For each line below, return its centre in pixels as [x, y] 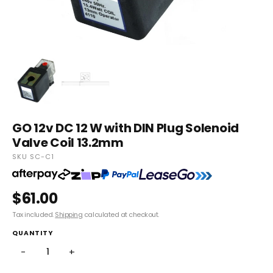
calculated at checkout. [121, 214]
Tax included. [34, 214]
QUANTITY [33, 233]
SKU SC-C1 [33, 156]
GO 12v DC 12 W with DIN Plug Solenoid [126, 128]
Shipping [69, 214]
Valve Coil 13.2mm [68, 142]
